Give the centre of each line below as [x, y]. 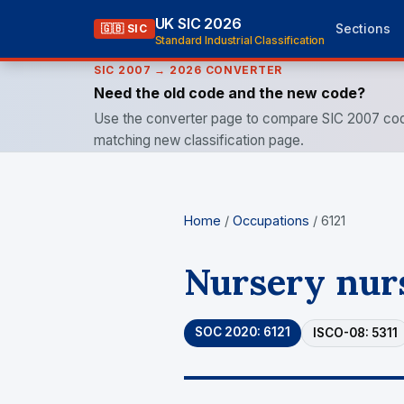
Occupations [271, 220]
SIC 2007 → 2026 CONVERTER [188, 70]
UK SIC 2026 [198, 23]
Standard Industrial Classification [240, 40]
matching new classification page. [199, 140]
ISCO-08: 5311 [355, 333]
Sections [363, 28]
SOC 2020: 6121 [243, 332]
